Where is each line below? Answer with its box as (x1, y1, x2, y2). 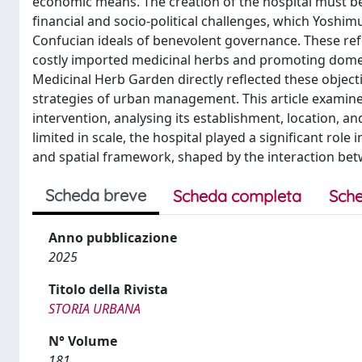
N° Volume (48, 331, 117, 350)
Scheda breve (45, 184, 146, 205)
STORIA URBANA (48, 299, 141, 318)
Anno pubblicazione (48, 228, 177, 246)
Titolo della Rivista (48, 280, 168, 298)
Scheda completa (173, 185, 301, 206)
